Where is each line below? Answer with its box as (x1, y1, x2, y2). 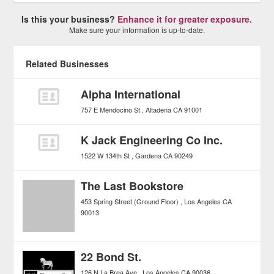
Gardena (135, 150, 162, 160)
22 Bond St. (81, 249, 142, 265)
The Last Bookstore (81, 178, 184, 194)
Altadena (146, 105, 172, 114)
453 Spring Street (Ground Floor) (81, 196, 179, 206)
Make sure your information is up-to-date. (68, 24, 205, 35)
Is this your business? (21, 13, 118, 25)
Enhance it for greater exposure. (117, 13, 253, 25)
